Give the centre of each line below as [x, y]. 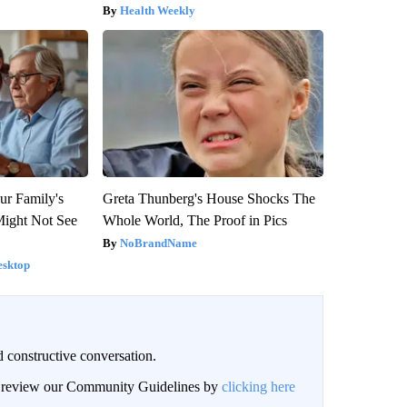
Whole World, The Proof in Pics [194, 221]
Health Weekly [157, 11]
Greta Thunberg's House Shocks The [208, 199]
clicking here [258, 387]
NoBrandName [158, 243]
